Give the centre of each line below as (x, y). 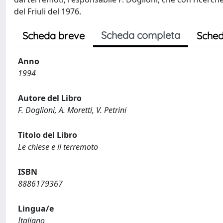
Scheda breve (54, 36)
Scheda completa (141, 35)
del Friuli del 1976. (48, 11)
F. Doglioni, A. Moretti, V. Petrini (72, 110)
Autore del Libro (50, 98)
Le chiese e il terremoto (58, 147)
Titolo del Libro (48, 135)
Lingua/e (36, 209)
